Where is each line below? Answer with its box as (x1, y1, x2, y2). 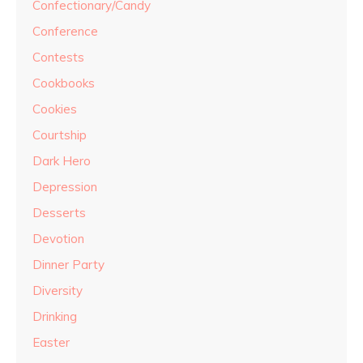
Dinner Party (32, 256, 105, 272)
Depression (32, 178, 97, 194)
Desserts (32, 204, 86, 220)
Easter (32, 334, 70, 350)
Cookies (32, 100, 77, 117)
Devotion (32, 230, 84, 246)
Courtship (32, 126, 87, 143)
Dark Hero (32, 152, 91, 169)
